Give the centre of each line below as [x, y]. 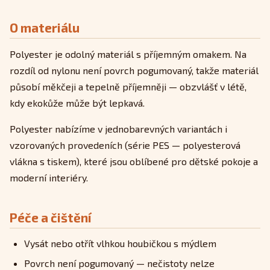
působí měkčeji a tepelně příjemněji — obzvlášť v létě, [128, 87]
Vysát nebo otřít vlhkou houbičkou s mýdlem [120, 243]
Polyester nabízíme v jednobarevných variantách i [118, 129]
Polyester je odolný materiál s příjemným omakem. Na [128, 54]
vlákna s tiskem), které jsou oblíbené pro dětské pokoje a [134, 162]
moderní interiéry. [49, 178]
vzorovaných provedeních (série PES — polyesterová [125, 145]
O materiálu [45, 28]
